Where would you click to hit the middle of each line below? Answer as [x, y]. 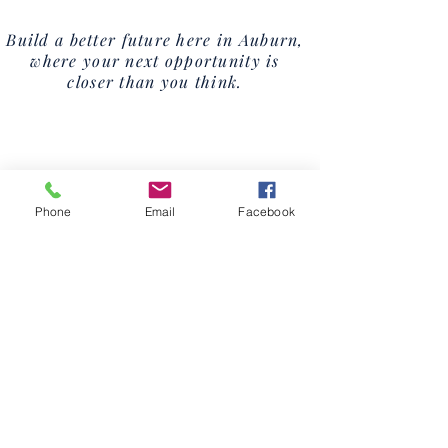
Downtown [160, 284]
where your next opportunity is [155, 60]
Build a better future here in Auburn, [155, 39]
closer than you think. [155, 81]
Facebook [266, 211]
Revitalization [160, 319]
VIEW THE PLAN [160, 369]
